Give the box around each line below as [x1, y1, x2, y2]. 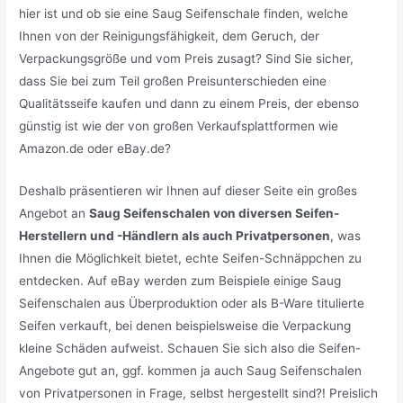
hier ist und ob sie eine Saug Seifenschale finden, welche [19, 6, 349, 22]
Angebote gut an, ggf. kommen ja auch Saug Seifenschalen [19, 363, 363, 378]
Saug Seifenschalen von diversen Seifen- [89, 205, 340, 220]
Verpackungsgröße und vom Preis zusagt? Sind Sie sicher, [19, 51, 354, 67]
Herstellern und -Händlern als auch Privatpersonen [19, 228, 331, 243]
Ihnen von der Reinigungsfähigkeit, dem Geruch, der [19, 29, 320, 44]
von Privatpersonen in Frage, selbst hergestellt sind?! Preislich [19, 385, 379, 400]
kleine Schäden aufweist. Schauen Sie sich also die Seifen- [19, 340, 362, 355]
